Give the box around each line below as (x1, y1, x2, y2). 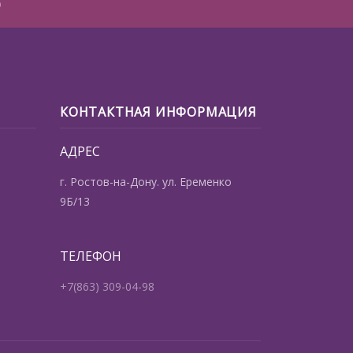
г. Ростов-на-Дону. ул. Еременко (60, 174, 232, 190)
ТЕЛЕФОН (60, 247, 121, 266)
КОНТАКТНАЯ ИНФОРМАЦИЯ (60, 103, 257, 121)
